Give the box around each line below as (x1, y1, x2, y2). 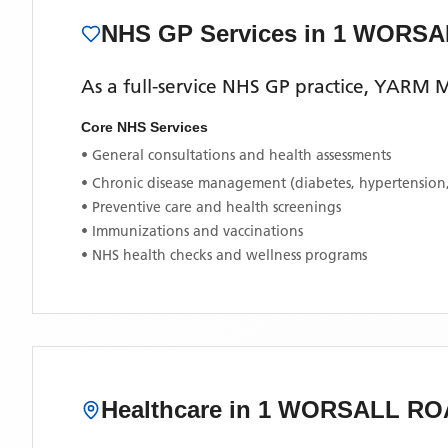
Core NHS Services (81, 119, 208, 135)
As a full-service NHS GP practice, (81, 75, 374, 98)
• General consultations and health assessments (81, 146, 391, 164)
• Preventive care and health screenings (81, 198, 341, 216)
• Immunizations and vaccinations (81, 222, 303, 240)
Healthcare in (101, 396, 258, 423)
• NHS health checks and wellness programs (81, 246, 367, 264)
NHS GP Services (101, 20, 304, 47)
